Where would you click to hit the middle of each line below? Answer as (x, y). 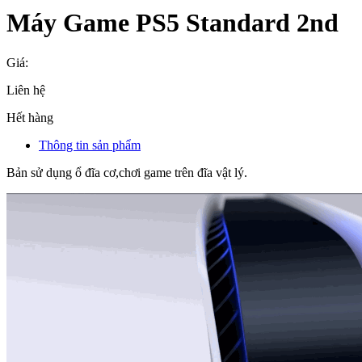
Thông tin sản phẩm (90, 145)
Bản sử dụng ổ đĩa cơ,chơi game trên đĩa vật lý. (127, 172)
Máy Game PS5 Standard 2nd (173, 23)
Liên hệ (26, 90)
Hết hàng (30, 117)
